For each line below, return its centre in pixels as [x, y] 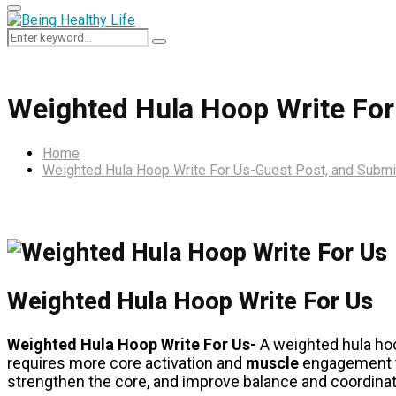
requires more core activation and [126, 363]
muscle [274, 363]
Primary [33, 14]
